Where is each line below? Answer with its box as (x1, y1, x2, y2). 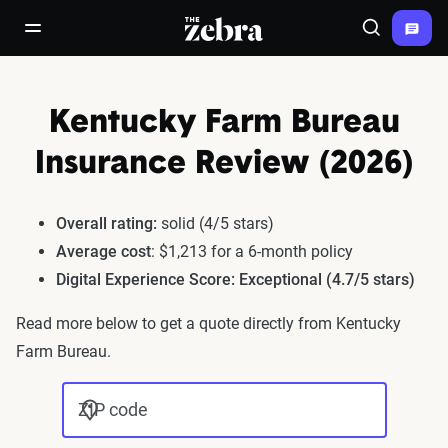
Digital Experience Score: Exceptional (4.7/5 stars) (56, 270, 415, 289)
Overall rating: (56, 214, 157, 233)
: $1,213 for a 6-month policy (151, 242, 353, 261)
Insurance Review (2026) (34, 149, 414, 181)
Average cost (56, 242, 151, 261)
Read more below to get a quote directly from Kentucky (16, 314, 401, 333)
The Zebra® (185, 18, 271, 37)
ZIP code (77, 399, 148, 420)
